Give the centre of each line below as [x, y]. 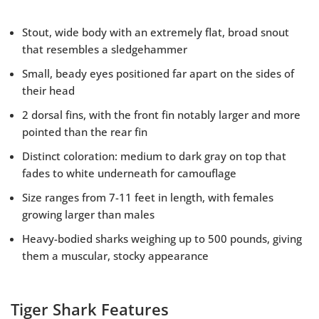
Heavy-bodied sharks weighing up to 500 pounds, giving [162, 239]
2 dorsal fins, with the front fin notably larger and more [161, 115]
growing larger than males [88, 215]
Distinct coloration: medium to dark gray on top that [154, 156]
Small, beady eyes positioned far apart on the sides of [158, 74]
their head [48, 91]
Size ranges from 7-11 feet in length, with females [148, 198]
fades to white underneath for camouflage [129, 173]
